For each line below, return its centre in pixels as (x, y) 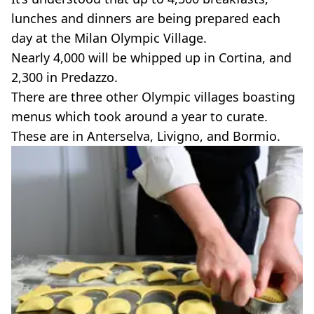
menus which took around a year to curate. (139, 116)
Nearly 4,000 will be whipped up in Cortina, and (151, 57)
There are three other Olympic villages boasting (153, 96)
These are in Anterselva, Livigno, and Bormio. (146, 136)
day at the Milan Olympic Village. (109, 37)
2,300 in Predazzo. (64, 77)
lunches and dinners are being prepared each (146, 18)
